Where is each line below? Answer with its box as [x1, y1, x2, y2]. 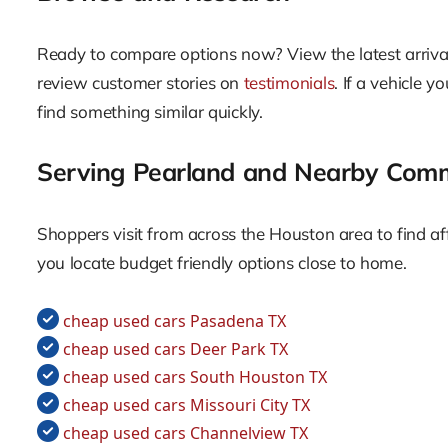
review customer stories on [37, 72, 244, 94]
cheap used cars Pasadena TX [63, 309, 286, 332]
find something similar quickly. [37, 101, 263, 123]
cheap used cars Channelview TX [63, 421, 308, 444]
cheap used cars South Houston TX [63, 365, 327, 388]
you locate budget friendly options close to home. [37, 251, 407, 273]
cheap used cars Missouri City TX [63, 393, 310, 416]
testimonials [243, 72, 335, 94]
